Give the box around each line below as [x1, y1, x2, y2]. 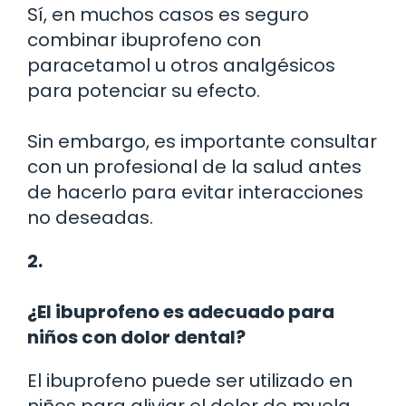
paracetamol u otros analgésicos [27, 52, 335, 78]
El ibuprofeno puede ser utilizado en [27, 367, 353, 393]
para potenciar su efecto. [27, 77, 260, 103]
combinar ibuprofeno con [27, 26, 261, 53]
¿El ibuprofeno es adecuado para [27, 298, 334, 324]
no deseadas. [27, 204, 153, 230]
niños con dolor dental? [27, 324, 246, 350]
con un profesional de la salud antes [27, 153, 362, 179]
